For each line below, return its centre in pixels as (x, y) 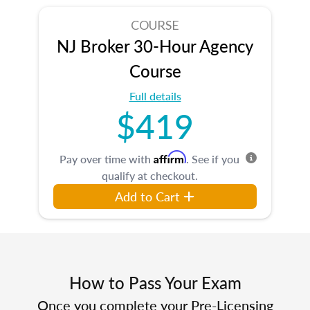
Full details (155, 95)
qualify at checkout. (149, 175)
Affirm (170, 157)
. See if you (213, 158)
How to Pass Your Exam (155, 282)
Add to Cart (148, 196)
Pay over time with (107, 158)
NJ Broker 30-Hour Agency (155, 45)
